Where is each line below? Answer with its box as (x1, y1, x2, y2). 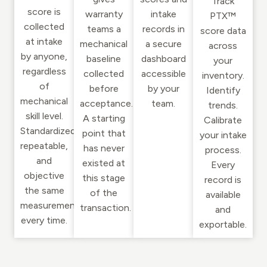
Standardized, (20, 125, 78, 137)
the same (24, 185, 64, 197)
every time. (21, 215, 67, 226)
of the (90, 187, 117, 199)
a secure (145, 38, 182, 50)
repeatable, (20, 140, 68, 152)
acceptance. (80, 98, 133, 110)
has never (83, 142, 125, 154)
